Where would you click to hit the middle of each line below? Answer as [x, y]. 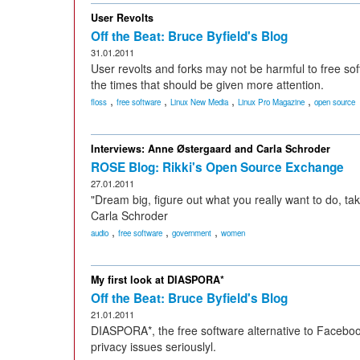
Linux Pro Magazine [271, 102]
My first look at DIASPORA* [157, 280]
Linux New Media [199, 102]
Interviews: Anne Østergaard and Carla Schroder [211, 149]
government [192, 233]
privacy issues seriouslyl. [153, 346]
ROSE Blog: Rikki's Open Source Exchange [217, 167]
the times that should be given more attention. [207, 84]
